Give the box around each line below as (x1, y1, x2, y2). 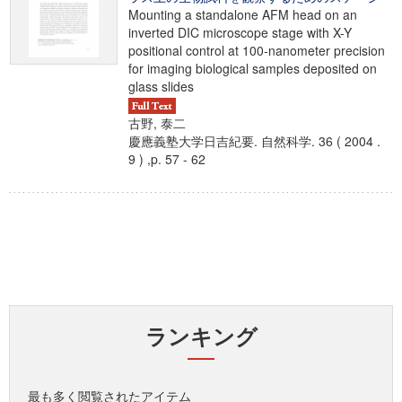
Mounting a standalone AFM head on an (128, 5, 357, 23)
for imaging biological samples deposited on (128, 59, 377, 77)
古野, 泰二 (128, 114, 186, 133)
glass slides (128, 77, 194, 95)
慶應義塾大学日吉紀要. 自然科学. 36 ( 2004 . (128, 132, 380, 151)
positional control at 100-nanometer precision (128, 41, 385, 59)
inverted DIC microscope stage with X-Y (128, 23, 352, 41)
